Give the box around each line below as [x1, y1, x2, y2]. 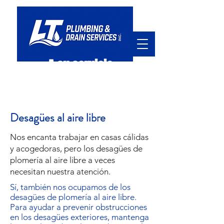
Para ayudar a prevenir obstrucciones [10, 202, 147, 212]
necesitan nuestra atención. [10, 166, 110, 176]
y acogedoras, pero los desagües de [10, 143, 142, 153]
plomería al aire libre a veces [10, 155, 115, 165]
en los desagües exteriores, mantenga [10, 212, 149, 222]
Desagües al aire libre [10, 109, 105, 126]
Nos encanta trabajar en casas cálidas [10, 132, 148, 142]
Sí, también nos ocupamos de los [10, 182, 130, 192]
